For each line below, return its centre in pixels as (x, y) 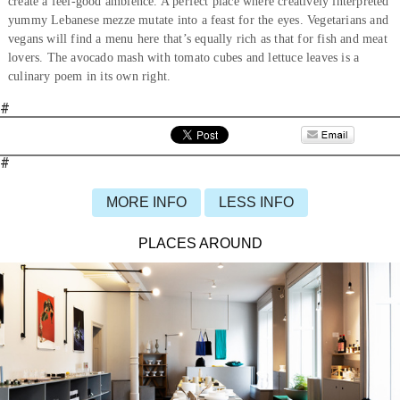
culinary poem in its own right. (89, 76)
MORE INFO (146, 202)
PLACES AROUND (200, 243)
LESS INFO (256, 202)
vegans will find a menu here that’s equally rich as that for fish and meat (197, 38)
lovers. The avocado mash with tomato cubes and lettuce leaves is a (183, 57)
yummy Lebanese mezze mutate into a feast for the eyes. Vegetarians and (198, 20)
